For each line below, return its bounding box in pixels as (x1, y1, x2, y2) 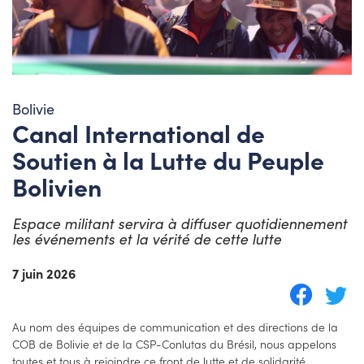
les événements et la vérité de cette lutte (12, 228, 281, 249)
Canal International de (12, 115, 265, 149)
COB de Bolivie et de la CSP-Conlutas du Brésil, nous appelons (12, 335, 336, 352)
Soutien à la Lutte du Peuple (12, 141, 324, 176)
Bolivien (12, 168, 102, 203)
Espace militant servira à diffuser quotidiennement (12, 213, 347, 233)
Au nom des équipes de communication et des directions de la (12, 318, 338, 335)
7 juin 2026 (12, 263, 76, 282)
